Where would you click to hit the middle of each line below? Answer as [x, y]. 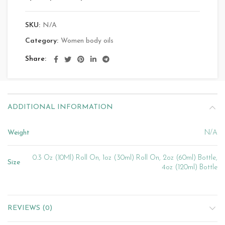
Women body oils [87, 41]
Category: [43, 41]
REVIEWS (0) [30, 208]
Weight [19, 133]
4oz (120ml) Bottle [190, 167]
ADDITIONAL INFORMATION [60, 107]
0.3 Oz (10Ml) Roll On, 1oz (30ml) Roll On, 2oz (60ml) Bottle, [125, 158]
